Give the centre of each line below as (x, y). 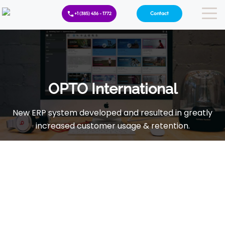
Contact (159, 13)
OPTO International (113, 89)
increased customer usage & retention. (113, 126)
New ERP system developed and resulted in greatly (113, 113)
